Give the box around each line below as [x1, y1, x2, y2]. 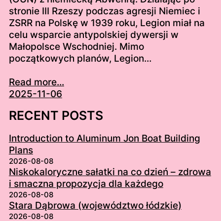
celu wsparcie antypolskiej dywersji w [8, 29, 179, 41]
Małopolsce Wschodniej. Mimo [8, 41, 144, 53]
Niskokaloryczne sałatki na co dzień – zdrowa [8, 166, 211, 178]
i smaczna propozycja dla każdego [8, 178, 163, 190]
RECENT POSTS [8, 108, 103, 123]
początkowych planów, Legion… [8, 53, 151, 65]
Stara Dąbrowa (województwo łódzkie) [8, 200, 182, 212]
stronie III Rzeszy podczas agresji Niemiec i [8, 5, 200, 17]
